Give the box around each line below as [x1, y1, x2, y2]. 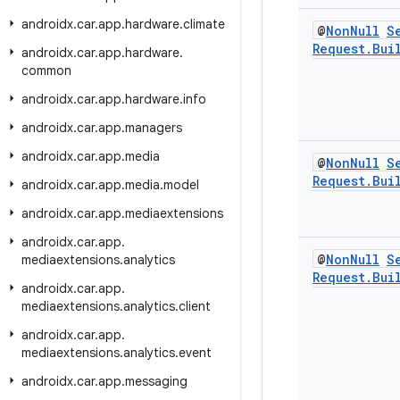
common [21, 62, 71, 79]
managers [125, 120, 182, 136]
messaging [125, 373, 187, 389]
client [179, 298, 211, 314]
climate [183, 16, 225, 32]
